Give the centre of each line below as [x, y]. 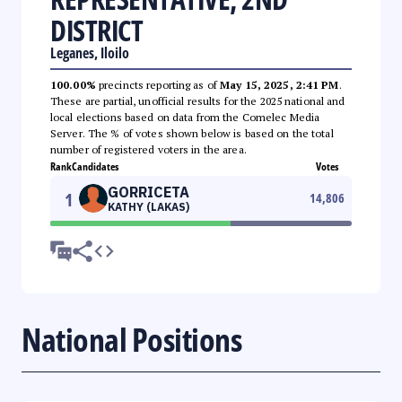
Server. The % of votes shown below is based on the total [192, 133]
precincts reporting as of [158, 84]
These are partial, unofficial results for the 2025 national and [198, 100]
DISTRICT [96, 30]
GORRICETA [149, 192]
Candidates [95, 166]
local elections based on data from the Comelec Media [185, 117]
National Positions [131, 339]
